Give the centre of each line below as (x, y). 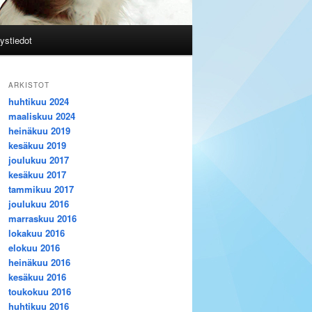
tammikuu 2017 (41, 189)
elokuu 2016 (34, 248)
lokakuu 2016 (37, 233)
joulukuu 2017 (39, 160)
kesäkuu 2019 (37, 146)
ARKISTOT (29, 85)
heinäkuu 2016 (39, 263)
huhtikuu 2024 (39, 102)
